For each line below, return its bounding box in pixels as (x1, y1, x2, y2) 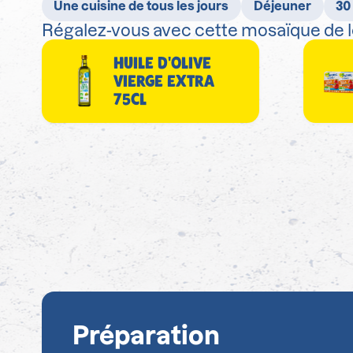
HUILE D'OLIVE (113, 53, 212, 73)
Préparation (72, 321, 220, 350)
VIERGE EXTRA (113, 71, 215, 91)
